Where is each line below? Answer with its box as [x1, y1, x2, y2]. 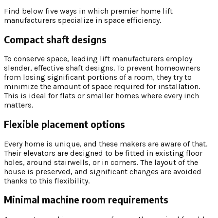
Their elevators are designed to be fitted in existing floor [4, 148, 202, 158]
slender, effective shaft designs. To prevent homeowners [4, 63, 200, 73]
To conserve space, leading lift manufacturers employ [4, 54, 192, 64]
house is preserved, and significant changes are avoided [4, 166, 201, 176]
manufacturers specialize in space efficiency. [4, 15, 163, 25]
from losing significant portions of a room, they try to [4, 73, 192, 82]
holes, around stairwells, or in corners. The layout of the [4, 157, 198, 167]
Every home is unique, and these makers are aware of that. [4, 139, 207, 148]
